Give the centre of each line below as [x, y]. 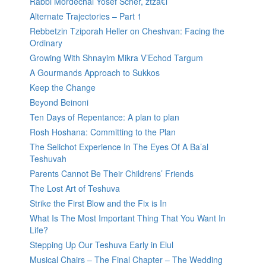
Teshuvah [48, 159]
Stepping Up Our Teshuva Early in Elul [102, 245]
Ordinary [46, 43]
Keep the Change [63, 88]
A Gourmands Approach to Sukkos [95, 73]
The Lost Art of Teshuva [75, 189]
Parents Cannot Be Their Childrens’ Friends [112, 174]
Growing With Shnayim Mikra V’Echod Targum [116, 58]
